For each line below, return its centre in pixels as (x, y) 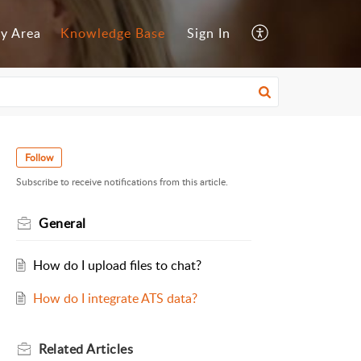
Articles (110, 349)
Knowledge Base (113, 33)
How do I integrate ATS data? (115, 299)
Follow (39, 158)
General (62, 224)
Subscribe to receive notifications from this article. (122, 182)
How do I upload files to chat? (117, 266)
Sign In (209, 33)
